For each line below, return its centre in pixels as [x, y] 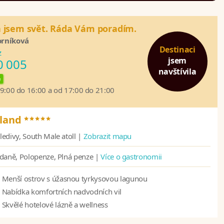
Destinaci [177, 50]
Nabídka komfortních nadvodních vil [61, 192]
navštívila [177, 72]
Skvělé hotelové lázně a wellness [55, 205]
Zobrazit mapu [107, 136]
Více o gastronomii [131, 157]
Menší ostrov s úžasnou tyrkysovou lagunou [74, 179]
